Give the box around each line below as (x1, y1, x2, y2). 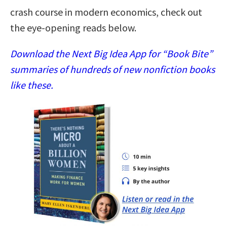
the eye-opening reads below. (10, 21, 136, 34)
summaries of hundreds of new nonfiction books (10, 62, 215, 75)
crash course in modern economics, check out (10, 5, 202, 18)
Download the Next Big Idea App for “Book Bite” (10, 47, 213, 60)
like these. (10, 78, 53, 91)
